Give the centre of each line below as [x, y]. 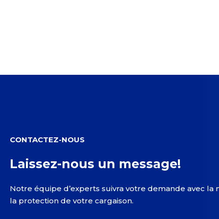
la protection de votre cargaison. [72, 201]
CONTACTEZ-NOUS [47, 140]
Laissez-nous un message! [95, 164]
